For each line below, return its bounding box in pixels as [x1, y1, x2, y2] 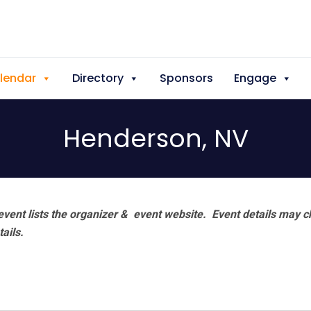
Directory [72, 70, 124, 86]
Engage [234, 70, 276, 86]
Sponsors [160, 70, 213, 86]
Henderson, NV [62, 121, 249, 156]
